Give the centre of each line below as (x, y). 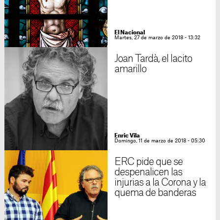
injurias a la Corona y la (160, 183)
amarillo (130, 69)
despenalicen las (148, 172)
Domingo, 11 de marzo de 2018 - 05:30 (160, 141)
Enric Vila (127, 136)
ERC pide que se (149, 162)
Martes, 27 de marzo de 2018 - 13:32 (157, 38)
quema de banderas (155, 193)
